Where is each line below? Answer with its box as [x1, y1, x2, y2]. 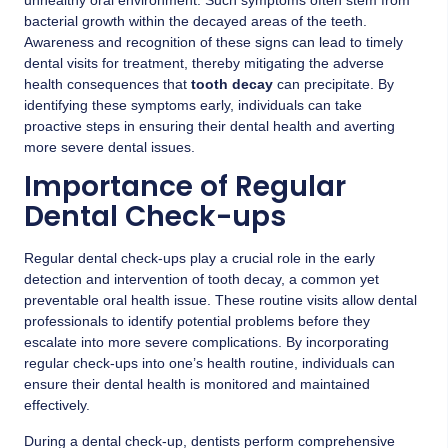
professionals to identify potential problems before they [24, 313, 370, 330]
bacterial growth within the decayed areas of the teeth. [24, 12, 367, 29]
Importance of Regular [24, 167, 346, 207]
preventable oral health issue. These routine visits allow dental [24, 292, 417, 309]
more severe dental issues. [24, 138, 195, 155]
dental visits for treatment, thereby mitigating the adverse [24, 54, 384, 71]
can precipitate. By [273, 75, 394, 92]
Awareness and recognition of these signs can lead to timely [24, 33, 403, 50]
